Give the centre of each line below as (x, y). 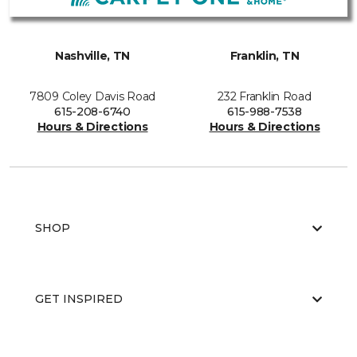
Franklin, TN (265, 56)
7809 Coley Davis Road (92, 96)
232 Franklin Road (265, 96)
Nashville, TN (92, 56)
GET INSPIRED (79, 299)
